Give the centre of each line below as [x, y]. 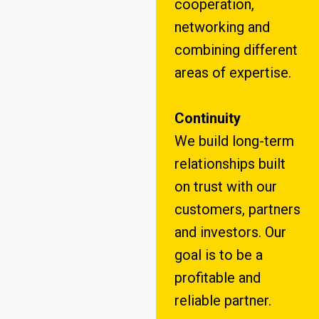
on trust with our [225, 187]
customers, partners [237, 210]
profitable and [217, 278]
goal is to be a [218, 255]
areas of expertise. [232, 73]
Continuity [207, 119]
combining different [236, 50]
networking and [222, 27]
